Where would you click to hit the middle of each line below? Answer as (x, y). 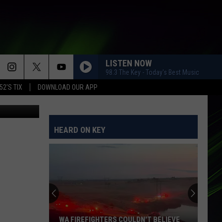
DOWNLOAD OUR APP (68, 87)
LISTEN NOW (129, 63)
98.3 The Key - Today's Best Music (152, 72)
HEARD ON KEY (80, 130)
